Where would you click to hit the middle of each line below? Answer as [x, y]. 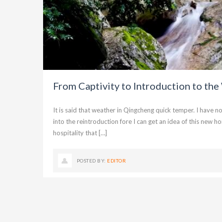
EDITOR [117, 160]
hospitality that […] [80, 133]
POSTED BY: [92, 160]
